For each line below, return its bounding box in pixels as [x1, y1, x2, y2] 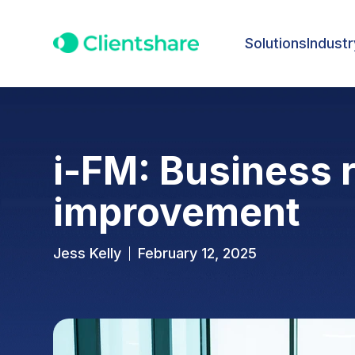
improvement [53, 189, 300, 235]
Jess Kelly [53, 245, 121, 262]
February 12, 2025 [138, 245, 257, 262]
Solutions [245, 34, 307, 52]
